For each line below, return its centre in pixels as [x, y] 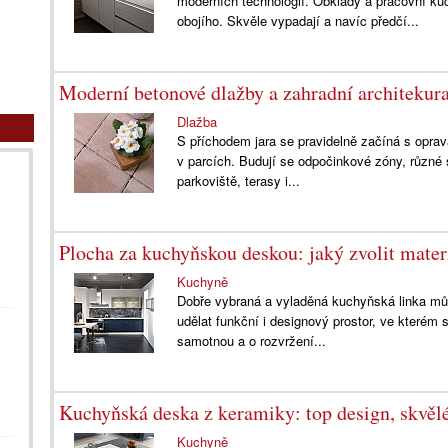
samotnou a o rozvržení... [252, 340]
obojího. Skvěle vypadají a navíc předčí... [298, 20]
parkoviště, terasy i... [239, 180]
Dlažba [197, 121]
